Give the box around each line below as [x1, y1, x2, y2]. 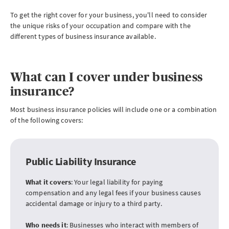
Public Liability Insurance [26, 155, 136, 168]
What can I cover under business [10, 70, 203, 84]
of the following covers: [10, 116, 83, 125]
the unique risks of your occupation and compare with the [10, 21, 191, 30]
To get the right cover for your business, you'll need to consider [10, 10, 208, 19]
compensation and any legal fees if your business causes [26, 188, 201, 197]
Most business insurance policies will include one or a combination [10, 105, 217, 114]
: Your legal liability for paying [71, 177, 163, 187]
